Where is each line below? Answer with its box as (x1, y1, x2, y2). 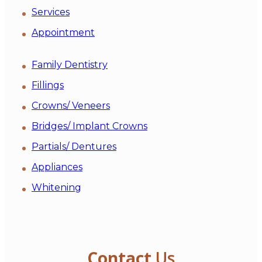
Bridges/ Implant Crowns (32, 120, 147, 132)
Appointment (32, 26, 95, 38)
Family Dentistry (32, 58, 108, 70)
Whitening (32, 181, 81, 193)
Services (32, 6, 70, 18)
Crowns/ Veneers (32, 99, 110, 111)
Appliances (32, 161, 82, 173)
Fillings (32, 79, 64, 91)
